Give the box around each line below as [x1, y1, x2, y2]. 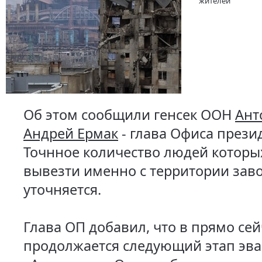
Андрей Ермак [23, 124, 118, 143]
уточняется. [23, 180, 101, 199]
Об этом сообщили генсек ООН [23, 105, 235, 124]
